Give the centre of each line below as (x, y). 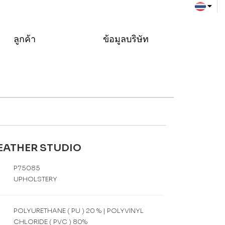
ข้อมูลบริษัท (127, 39)
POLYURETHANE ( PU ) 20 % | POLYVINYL (79, 211)
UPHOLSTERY (35, 179)
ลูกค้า (26, 39)
